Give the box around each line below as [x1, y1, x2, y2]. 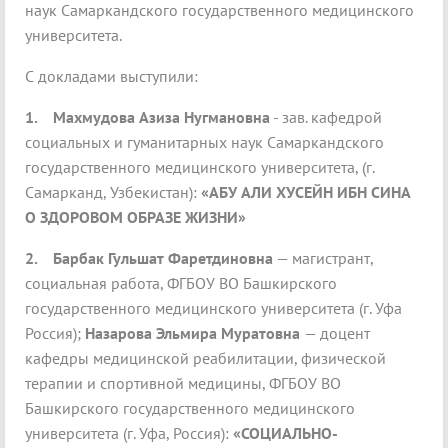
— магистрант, [273, 248, 373, 269]
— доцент [304, 323, 370, 344]
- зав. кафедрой [270, 107, 382, 128]
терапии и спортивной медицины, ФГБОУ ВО [25, 373, 341, 394]
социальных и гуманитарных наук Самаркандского [25, 132, 384, 153]
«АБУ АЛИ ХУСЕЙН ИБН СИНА [201, 182, 411, 203]
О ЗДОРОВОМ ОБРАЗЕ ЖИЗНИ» [25, 207, 246, 228]
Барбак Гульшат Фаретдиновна [53, 248, 273, 269]
